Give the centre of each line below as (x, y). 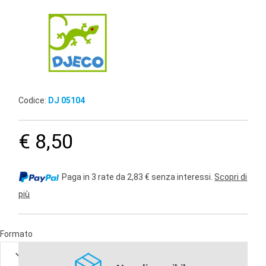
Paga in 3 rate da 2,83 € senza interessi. (137, 177)
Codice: (34, 100)
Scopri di (231, 177)
